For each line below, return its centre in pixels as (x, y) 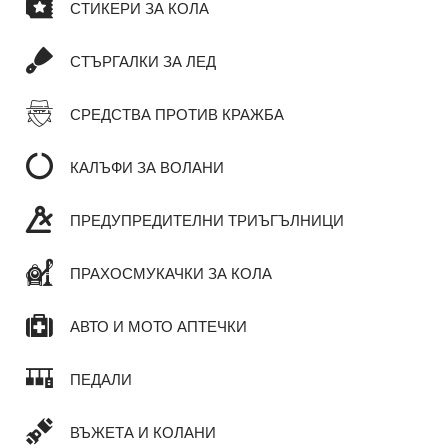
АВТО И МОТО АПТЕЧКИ (158, 326)
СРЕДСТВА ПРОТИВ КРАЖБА (177, 114)
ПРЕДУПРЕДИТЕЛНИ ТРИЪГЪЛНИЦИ (207, 220)
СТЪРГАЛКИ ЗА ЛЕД (143, 61)
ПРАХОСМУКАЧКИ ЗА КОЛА (171, 273)
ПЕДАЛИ (101, 379)
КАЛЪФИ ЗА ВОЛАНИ (147, 167)
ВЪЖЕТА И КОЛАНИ (143, 432)
